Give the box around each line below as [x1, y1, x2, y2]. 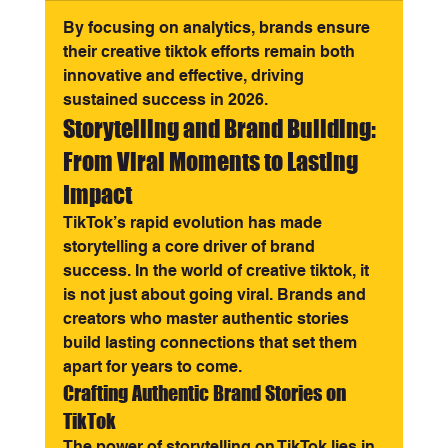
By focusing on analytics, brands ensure [62, 18, 374, 38]
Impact [62, 180, 132, 210]
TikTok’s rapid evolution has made [62, 213, 326, 233]
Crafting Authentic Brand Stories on [62, 381, 350, 406]
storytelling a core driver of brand [62, 237, 319, 257]
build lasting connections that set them [62, 333, 361, 353]
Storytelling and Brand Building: [62, 114, 380, 144]
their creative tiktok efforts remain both [62, 42, 359, 62]
